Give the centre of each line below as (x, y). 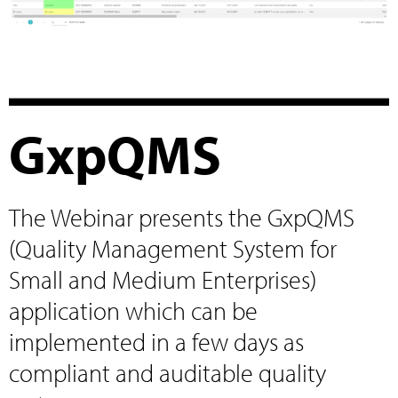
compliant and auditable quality (167, 372)
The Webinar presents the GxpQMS (182, 216)
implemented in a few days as (156, 341)
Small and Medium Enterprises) (163, 279)
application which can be (133, 310)
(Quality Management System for (173, 247)
